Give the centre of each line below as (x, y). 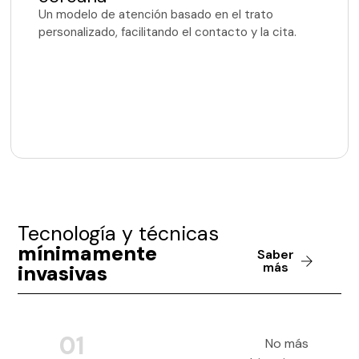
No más (287, 344)
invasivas (63, 273)
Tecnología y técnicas (119, 233)
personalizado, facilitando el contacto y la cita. (168, 32)
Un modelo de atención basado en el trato (156, 15)
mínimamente (88, 253)
